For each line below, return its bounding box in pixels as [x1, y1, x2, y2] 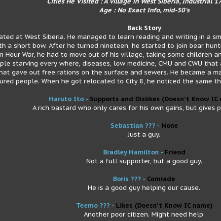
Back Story [127, 24, 161, 32]
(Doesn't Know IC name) [134, 201, 213, 210]
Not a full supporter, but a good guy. [86, 157, 202, 165]
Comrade [147, 175, 175, 183]
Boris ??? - [113, 175, 147, 183]
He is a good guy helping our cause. [88, 184, 200, 192]
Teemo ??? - [75, 201, 116, 210]
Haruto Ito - [48, 95, 90, 103]
